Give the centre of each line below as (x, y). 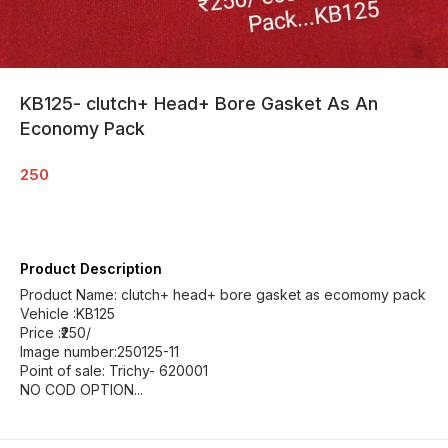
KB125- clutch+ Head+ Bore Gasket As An (199, 103)
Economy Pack (82, 128)
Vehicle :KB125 (67, 313)
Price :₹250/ (55, 332)
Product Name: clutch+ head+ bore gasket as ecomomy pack (223, 294)
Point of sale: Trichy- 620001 (114, 370)
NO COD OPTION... (81, 389)
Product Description (91, 268)
